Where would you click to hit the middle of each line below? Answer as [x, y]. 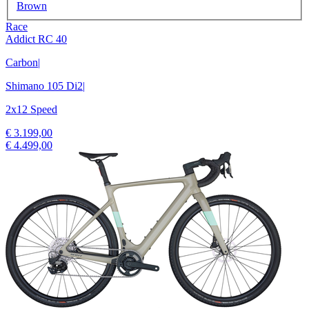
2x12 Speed [31, 110]
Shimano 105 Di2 [44, 86]
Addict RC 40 [36, 39]
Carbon [22, 63]
